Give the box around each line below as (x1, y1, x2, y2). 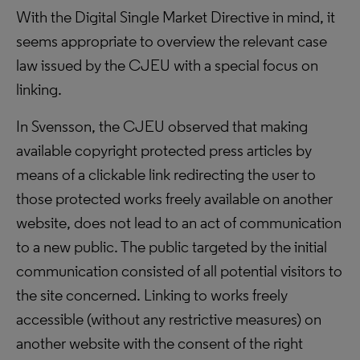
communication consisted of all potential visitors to (16, 261, 342, 280)
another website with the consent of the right (16, 333, 303, 353)
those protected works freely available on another (16, 189, 333, 208)
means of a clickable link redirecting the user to (16, 165, 316, 184)
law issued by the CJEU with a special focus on (16, 55, 318, 75)
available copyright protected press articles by (16, 141, 312, 160)
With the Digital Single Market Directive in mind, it (16, 7, 335, 27)
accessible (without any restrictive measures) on (16, 309, 321, 329)
